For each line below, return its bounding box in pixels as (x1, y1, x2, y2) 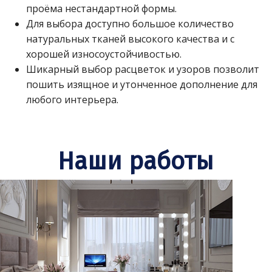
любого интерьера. (25, 93, 118, 107)
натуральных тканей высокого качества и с (25, 32, 234, 46)
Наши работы (58, 147, 214, 177)
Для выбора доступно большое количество (25, 17, 234, 31)
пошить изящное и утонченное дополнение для (25, 78, 257, 92)
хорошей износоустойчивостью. (25, 47, 182, 61)
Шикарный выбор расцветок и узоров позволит (25, 63, 259, 76)
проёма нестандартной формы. (25, 2, 177, 16)
